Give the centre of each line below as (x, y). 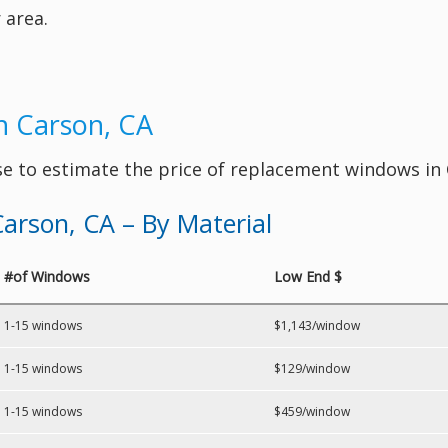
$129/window (312, 368)
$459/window (312, 411)
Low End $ (308, 276)
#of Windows (47, 276)
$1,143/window (317, 325)
